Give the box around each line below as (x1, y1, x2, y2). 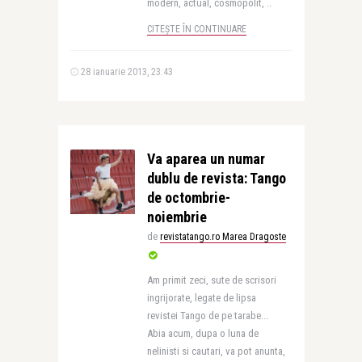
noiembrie (146, 208, 207, 225)
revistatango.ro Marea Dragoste (159, 231, 286, 242)
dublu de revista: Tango (146, 170, 286, 187)
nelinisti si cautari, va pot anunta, (146, 345, 285, 357)
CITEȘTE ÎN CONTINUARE (146, 23, 246, 35)
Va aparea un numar (146, 150, 265, 167)
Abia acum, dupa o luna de (146, 327, 259, 339)
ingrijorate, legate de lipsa (146, 292, 256, 304)
